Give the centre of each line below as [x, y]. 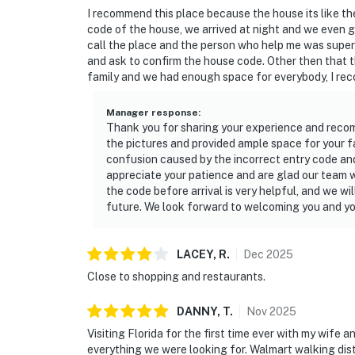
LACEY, [197, 255]
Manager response [152, 113]
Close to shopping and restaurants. [176, 277]
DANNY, [198, 312]
